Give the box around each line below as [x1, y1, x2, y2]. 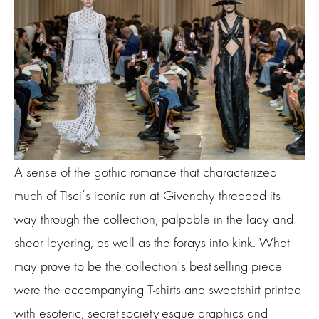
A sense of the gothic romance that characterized [14, 163, 277, 180]
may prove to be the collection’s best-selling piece [14, 257, 282, 274]
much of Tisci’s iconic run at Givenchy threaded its [14, 187, 281, 204]
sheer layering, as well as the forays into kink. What [14, 234, 290, 251]
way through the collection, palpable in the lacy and [14, 210, 293, 227]
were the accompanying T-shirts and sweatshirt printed [14, 281, 301, 298]
